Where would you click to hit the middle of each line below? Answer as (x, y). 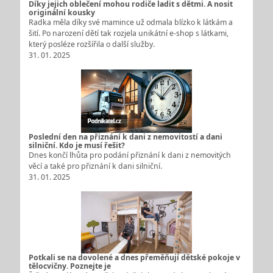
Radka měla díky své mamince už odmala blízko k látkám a (130, 22)
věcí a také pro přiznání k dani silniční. (95, 166)
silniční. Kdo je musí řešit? (76, 145)
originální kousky (62, 12)
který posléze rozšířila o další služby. (91, 44)
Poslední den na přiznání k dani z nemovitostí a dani (125, 136)
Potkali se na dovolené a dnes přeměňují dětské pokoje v (134, 258)
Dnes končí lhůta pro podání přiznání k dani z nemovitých (129, 155)
